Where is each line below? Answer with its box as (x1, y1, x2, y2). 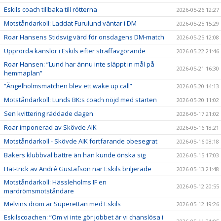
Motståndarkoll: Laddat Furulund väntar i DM (4, 18, 137, 28)
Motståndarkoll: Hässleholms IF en (4, 177, 107, 186)
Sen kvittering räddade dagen (4, 109, 93, 118)
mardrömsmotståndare (4, 186, 74, 195)
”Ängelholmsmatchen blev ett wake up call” (4, 81, 132, 90)
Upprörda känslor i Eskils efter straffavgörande (4, 46, 146, 55)
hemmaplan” (4, 68, 42, 77)
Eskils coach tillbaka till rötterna (4, 4, 97, 14)
